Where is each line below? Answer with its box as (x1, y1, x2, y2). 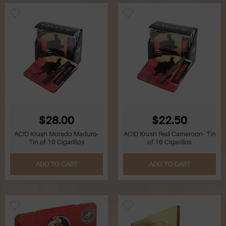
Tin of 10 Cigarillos (29, 138, 84, 146)
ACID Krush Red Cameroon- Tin (123, 130, 216, 138)
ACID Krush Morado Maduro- (14, 130, 99, 138)
